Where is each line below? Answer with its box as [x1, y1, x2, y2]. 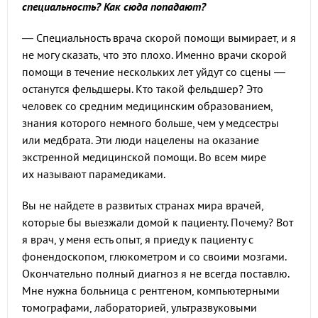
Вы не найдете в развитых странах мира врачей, [22, 198, 263, 212]
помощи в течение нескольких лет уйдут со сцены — [22, 65, 285, 79]
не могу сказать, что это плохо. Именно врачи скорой [22, 48, 287, 62]
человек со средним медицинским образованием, [22, 99, 273, 113]
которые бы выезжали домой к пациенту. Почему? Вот [22, 215, 293, 229]
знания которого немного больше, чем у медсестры [22, 116, 279, 130]
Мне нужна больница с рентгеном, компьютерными [22, 283, 280, 297]
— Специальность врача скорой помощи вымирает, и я [22, 31, 296, 45]
